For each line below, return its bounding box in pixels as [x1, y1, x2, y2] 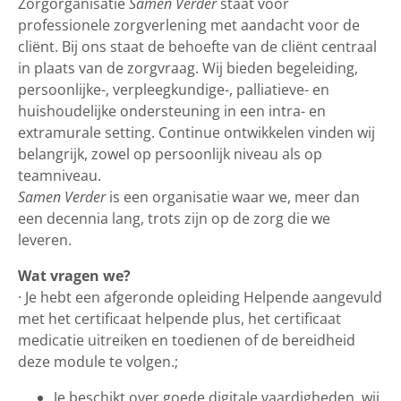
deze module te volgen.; [18, 351, 178, 371]
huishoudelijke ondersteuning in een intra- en [18, 100, 326, 121]
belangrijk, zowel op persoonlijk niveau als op [18, 143, 322, 164]
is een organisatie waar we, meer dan [106, 186, 360, 207]
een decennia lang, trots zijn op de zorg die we [18, 208, 330, 228]
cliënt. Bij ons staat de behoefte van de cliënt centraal [18, 36, 377, 56]
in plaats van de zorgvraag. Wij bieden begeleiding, [18, 57, 358, 78]
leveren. [18, 229, 72, 250]
